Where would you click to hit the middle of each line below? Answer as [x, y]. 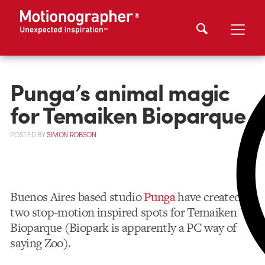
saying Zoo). [41, 243]
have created [208, 196]
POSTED [24, 135]
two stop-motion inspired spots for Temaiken [124, 212]
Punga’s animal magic [120, 91]
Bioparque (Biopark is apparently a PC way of [123, 227]
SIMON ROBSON [71, 135]
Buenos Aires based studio [77, 196]
